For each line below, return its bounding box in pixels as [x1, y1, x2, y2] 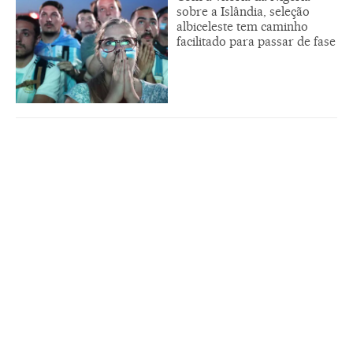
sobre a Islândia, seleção [176, 4, 310, 20]
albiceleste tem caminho [176, 19, 308, 35]
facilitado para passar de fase [176, 34, 336, 50]
